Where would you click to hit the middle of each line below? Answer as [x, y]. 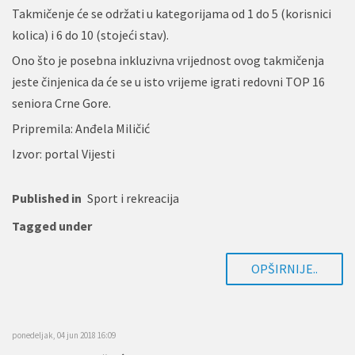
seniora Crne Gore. [61, 103]
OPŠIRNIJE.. [284, 268]
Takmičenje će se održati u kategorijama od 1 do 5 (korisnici [172, 13]
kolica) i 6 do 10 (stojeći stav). [90, 34]
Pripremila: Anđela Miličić [81, 128]
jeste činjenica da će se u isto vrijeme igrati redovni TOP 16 [168, 81]
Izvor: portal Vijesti [63, 153]
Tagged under [52, 225]
